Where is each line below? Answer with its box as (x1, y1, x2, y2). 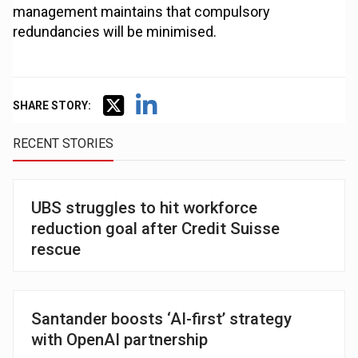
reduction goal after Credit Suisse (31, 219, 280, 239)
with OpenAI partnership (31, 329, 209, 349)
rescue (31, 240, 82, 260)
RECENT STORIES (13, 136, 114, 152)
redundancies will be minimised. (13, 23, 217, 41)
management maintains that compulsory (13, 3, 271, 21)
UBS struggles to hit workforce (31, 198, 258, 218)
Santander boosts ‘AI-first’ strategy (31, 308, 292, 328)
